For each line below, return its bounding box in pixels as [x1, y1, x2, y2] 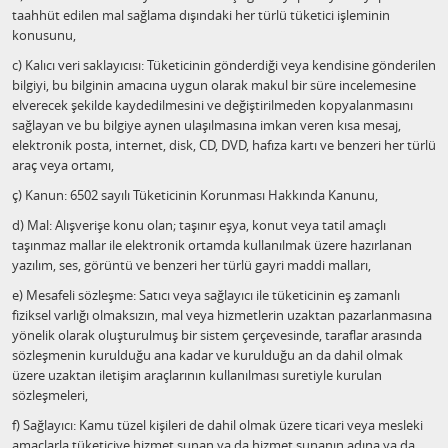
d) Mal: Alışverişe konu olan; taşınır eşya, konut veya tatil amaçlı [12, 216, 386, 234]
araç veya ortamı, [12, 156, 114, 174]
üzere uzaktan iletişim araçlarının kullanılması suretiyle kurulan [12, 366, 382, 384]
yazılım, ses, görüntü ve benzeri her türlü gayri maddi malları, [12, 256, 371, 274]
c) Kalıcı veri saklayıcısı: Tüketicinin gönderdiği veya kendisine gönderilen [12, 56, 436, 74]
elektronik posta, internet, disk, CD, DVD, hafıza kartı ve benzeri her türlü [12, 136, 436, 154]
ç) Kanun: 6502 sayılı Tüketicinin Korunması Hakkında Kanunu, [12, 186, 378, 204]
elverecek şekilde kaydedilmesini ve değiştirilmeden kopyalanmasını [12, 96, 413, 114]
